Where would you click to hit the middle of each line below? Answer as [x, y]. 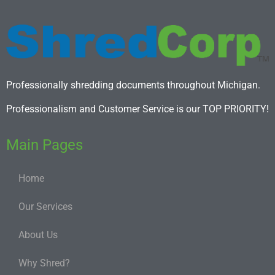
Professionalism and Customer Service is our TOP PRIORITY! [137, 109]
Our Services [45, 207]
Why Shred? [44, 263]
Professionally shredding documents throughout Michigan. [133, 85]
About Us [38, 235]
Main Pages [45, 145]
